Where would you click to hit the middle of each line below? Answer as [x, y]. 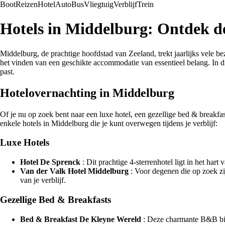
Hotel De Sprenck [50, 162]
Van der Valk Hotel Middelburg [74, 171]
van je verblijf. [43, 180]
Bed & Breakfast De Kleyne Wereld [81, 219]
